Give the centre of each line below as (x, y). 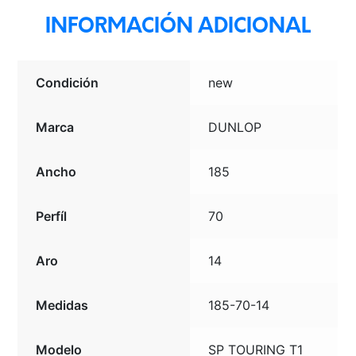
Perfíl (52, 216)
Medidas (62, 305)
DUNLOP (235, 127)
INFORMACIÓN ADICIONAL (178, 27)
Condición (68, 82)
